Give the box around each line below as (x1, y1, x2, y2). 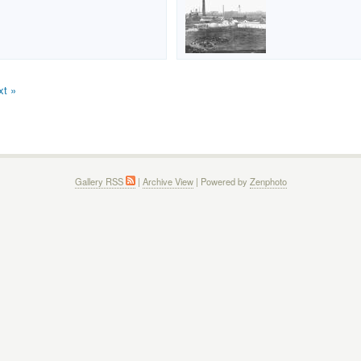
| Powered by (193, 175, 250, 189)
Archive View (142, 175, 193, 189)
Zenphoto (249, 175, 287, 189)
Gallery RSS (74, 175, 126, 189)
